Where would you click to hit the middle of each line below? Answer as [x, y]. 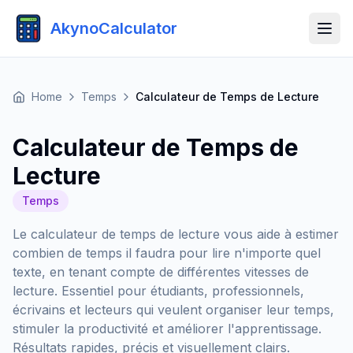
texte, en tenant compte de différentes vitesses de [161, 272]
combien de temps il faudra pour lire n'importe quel [167, 253]
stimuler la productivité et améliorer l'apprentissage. [167, 329]
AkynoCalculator [114, 28]
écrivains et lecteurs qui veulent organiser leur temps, [173, 310]
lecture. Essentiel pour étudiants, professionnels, [158, 291]
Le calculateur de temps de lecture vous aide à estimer [176, 234]
